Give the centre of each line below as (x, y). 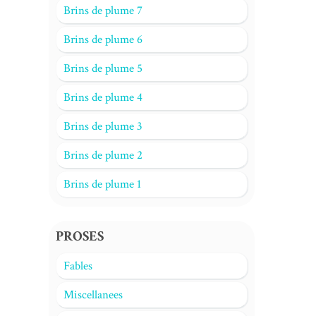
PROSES (79, 236)
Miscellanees (93, 295)
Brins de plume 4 (103, 97)
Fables (78, 266)
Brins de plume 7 (103, 11)
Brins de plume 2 (103, 155)
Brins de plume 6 (103, 39)
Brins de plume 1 (102, 184)
